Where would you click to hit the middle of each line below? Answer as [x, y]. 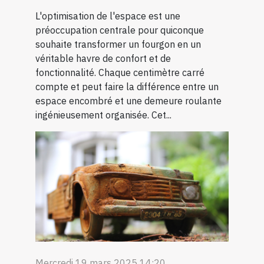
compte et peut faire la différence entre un [127, 86]
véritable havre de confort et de [103, 58]
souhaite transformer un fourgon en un [118, 44]
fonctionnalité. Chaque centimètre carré [120, 72]
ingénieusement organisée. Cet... [103, 115]
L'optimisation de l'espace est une [108, 16]
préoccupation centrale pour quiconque [120, 30]
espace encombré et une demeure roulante [128, 100]
